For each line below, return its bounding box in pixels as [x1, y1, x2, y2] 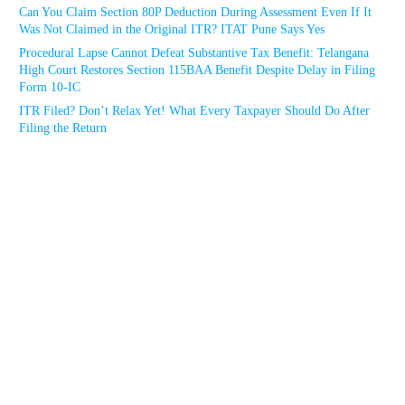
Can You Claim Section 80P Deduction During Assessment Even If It [19, 5, 372, 20]
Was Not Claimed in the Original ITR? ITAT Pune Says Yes [19, 23, 325, 37]
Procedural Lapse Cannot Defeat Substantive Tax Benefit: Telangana [19, 46, 369, 61]
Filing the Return [19, 121, 107, 136]
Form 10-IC [19, 80, 80, 95]
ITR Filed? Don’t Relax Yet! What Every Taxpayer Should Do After [19, 104, 370, 118]
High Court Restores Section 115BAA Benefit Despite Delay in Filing [19, 63, 375, 78]
